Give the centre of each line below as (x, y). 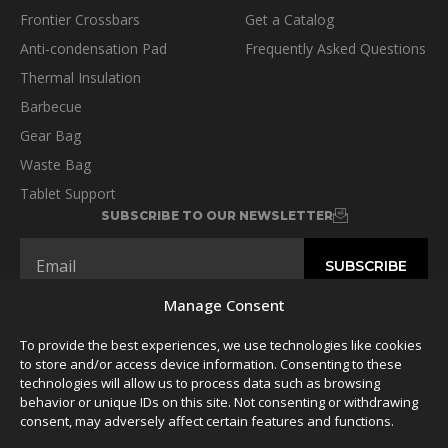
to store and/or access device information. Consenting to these (211, 364)
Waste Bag (55, 165)
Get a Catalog (289, 20)
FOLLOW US (216, 346)
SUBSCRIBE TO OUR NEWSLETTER (216, 216)
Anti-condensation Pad (93, 49)
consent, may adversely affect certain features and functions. (207, 421)
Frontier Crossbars (80, 20)
